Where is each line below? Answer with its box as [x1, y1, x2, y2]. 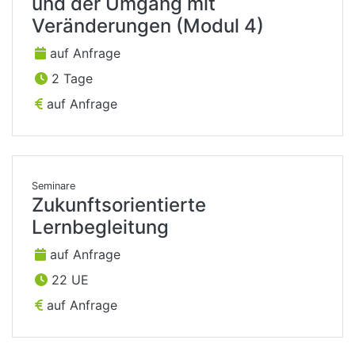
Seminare [32, 180, 75, 193]
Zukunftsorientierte [32, 193, 206, 217]
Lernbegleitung [32, 216, 169, 239]
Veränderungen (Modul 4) [32, 14, 264, 38]
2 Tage [48, 71, 93, 87]
